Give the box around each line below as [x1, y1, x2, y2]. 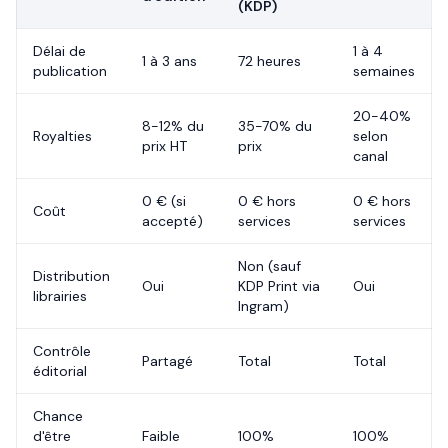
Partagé [142, 352, 193, 370]
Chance [33, 407, 83, 425]
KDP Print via [238, 277, 320, 295]
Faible [142, 427, 180, 445]
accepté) [142, 212, 203, 230]
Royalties [33, 127, 92, 145]
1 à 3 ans [142, 52, 197, 70]
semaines [353, 62, 415, 80]
